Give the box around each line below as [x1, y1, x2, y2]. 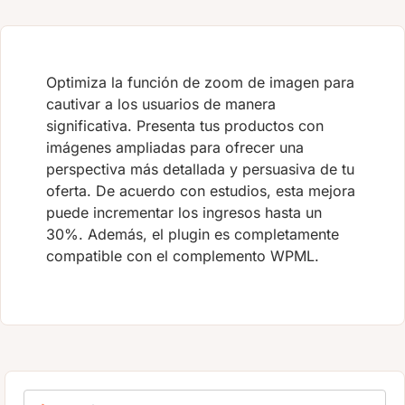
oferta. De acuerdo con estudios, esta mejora [46, 181, 355, 200]
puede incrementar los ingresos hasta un [46, 202, 322, 221]
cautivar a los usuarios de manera [46, 94, 276, 113]
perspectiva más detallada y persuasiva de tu [46, 159, 354, 178]
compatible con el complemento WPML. [46, 246, 319, 265]
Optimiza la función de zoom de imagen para [46, 72, 354, 91]
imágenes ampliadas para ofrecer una [46, 137, 304, 156]
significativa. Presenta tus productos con [46, 116, 324, 135]
